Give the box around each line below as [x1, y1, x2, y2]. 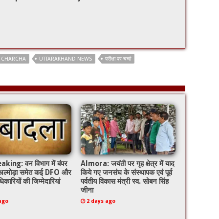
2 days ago [86, 197, 115, 204]
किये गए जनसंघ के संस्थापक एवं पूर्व [80, 168, 172, 177]
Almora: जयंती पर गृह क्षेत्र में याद [80, 159, 175, 168]
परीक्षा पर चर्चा [105, 55, 131, 62]
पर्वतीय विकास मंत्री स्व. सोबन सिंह [80, 176, 169, 186]
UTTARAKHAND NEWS [39, 55, 92, 62]
